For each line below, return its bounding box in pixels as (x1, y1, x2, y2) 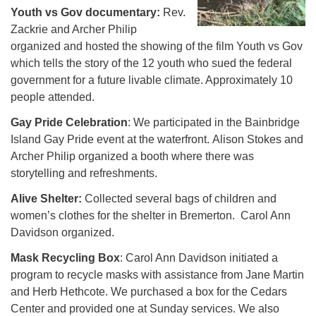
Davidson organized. (11, 226, 114, 238)
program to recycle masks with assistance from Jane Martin (11, 269, 304, 281)
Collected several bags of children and (85, 193, 276, 205)
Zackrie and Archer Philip (11, 23, 137, 35)
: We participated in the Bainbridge (128, 116, 300, 128)
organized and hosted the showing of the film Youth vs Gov (11, 40, 303, 52)
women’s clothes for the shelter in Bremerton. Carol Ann (11, 209, 291, 221)
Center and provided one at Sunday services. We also (11, 303, 279, 315)
